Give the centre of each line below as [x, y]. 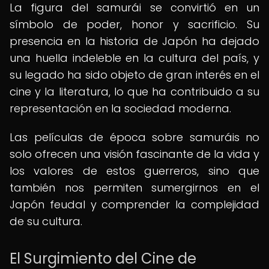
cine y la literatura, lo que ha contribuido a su [134, 92]
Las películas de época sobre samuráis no [134, 137]
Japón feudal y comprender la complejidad [134, 204]
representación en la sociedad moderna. [120, 108]
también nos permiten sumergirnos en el [134, 188]
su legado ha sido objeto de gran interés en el [134, 75]
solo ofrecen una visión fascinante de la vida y [134, 154]
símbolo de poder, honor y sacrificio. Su [134, 24]
